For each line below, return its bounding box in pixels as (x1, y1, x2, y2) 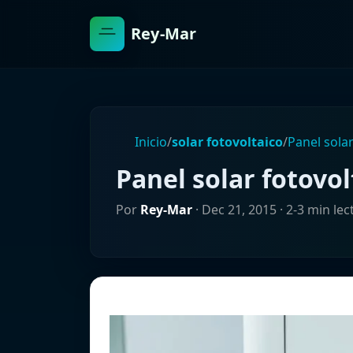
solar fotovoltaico (172, 133, 283, 150)
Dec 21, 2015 (202, 201, 277, 218)
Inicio (132, 133, 167, 150)
